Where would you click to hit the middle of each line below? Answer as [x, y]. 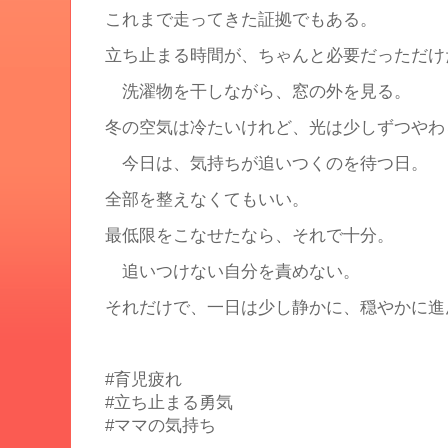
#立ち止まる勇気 [169, 402]
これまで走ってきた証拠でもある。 [241, 19]
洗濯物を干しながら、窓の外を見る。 [258, 91]
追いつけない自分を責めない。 [232, 271]
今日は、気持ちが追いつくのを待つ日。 [266, 163]
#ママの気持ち [163, 425]
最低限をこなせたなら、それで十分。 [249, 235]
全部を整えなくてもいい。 [207, 199]
